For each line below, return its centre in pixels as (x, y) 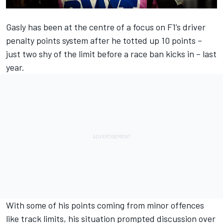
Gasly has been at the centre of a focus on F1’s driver (106, 27)
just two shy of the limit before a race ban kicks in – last (111, 54)
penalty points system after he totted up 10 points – (104, 40)
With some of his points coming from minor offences (105, 205)
